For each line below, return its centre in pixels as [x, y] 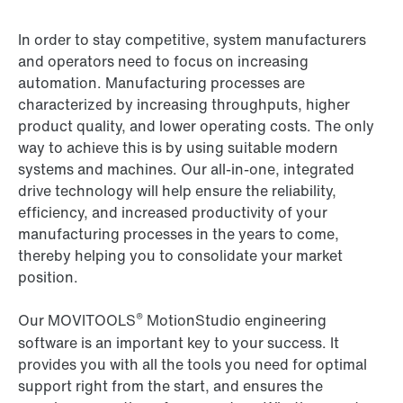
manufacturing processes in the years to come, [179, 234]
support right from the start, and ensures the [170, 386]
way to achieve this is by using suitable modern [178, 148]
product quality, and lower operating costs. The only [196, 126]
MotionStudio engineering [237, 321]
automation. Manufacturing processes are [161, 83]
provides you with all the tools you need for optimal [193, 365]
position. [48, 278]
